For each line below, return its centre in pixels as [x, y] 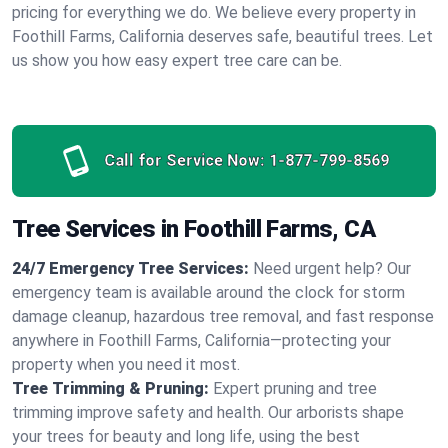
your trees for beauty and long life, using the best [186, 436]
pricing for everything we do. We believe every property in [214, 12]
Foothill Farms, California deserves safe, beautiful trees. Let [222, 36]
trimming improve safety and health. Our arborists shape [208, 412]
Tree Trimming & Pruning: [110, 388]
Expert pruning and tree [295, 388]
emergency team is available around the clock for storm [208, 292]
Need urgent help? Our [332, 268]
